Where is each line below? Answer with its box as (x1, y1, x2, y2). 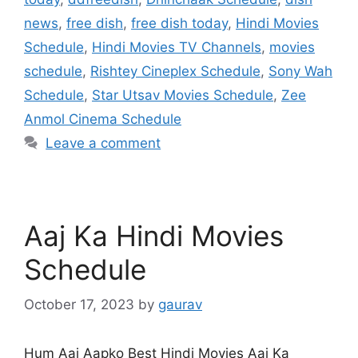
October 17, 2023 (24, 296, 134, 312)
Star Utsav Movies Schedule (92, 86, 273, 103)
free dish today (131, 14, 228, 31)
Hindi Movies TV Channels (92, 38, 261, 55)
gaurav (158, 296, 202, 312)
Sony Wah (268, 62, 332, 79)
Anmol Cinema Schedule (24, 110, 181, 127)
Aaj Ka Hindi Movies (24, 218, 284, 253)
